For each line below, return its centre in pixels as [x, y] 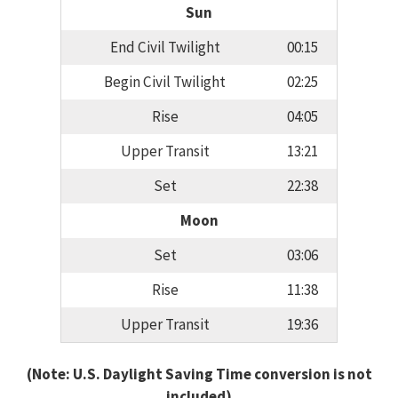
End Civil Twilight [165, 48]
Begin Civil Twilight [165, 82]
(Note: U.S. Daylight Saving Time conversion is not [199, 374]
